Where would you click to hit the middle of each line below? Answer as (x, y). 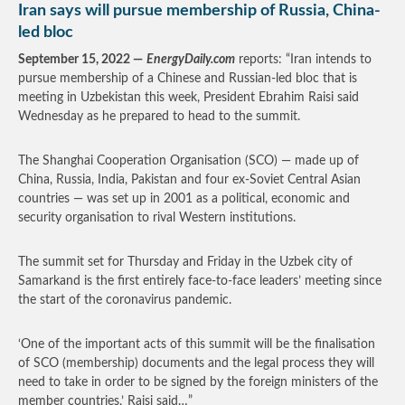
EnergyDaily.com (191, 60)
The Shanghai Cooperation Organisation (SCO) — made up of (188, 161)
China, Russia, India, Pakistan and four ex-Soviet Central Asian (189, 180)
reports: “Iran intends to (303, 60)
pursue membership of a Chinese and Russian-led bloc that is (188, 79)
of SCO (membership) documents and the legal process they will (196, 363)
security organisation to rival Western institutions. (157, 218)
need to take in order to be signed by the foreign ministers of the (198, 382)
